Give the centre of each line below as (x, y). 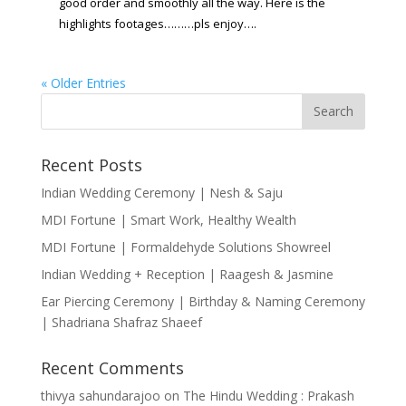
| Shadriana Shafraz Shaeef (121, 322)
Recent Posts (91, 164)
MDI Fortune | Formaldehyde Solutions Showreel (185, 246)
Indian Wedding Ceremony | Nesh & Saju (161, 192)
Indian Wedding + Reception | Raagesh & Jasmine (187, 274)
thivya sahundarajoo (100, 395)
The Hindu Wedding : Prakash (268, 395)
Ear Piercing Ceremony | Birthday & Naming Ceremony (203, 301)
